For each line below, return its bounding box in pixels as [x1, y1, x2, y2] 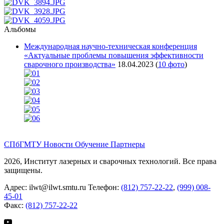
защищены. [4, 165, 42, 174]
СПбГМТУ [4, 139, 43, 148]
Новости [43, 139, 75, 148]
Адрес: [4, 182, 29, 191]
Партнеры [110, 139, 145, 148]
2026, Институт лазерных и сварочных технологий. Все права [4, 156, 216, 165]
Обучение [75, 139, 110, 148]
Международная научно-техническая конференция [24, 41, 197, 50]
